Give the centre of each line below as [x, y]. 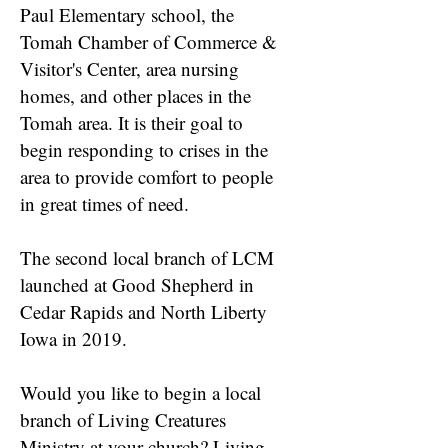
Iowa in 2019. [73, 338]
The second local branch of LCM [147, 257]
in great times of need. [104, 203]
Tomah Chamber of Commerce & [148, 41]
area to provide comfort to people [146, 176]
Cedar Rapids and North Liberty [143, 311]
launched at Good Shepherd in [137, 284]
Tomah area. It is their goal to [131, 122]
